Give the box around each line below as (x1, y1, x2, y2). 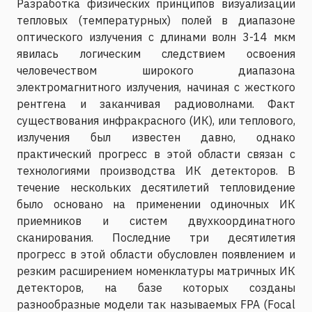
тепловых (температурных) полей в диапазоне (17, 13, 295, 27)
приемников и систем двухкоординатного (17, 213, 295, 228)
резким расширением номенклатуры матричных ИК (17, 263, 295, 278)
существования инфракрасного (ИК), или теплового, (17, 113, 295, 127)
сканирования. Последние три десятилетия (17, 230, 295, 244)
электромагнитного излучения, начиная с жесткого (17, 79, 295, 94)
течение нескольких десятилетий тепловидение (17, 180, 295, 194)
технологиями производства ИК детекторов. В (17, 163, 295, 178)
